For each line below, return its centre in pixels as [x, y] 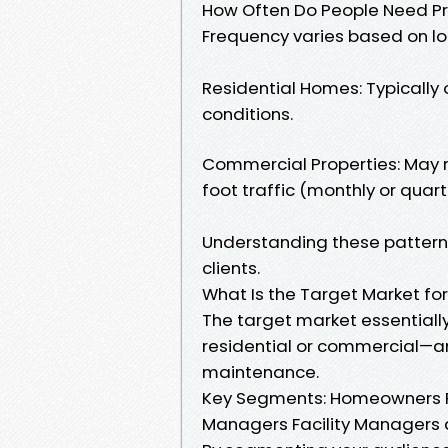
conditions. [247, 113]
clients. [231, 267]
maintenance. [260, 371]
